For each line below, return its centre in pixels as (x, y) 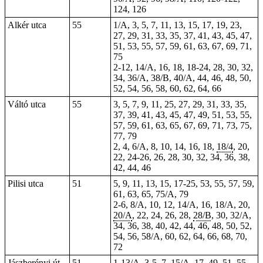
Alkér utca (27, 25)
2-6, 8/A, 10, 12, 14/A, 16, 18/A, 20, (182, 205)
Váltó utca (27, 104)
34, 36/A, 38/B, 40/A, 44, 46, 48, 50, (182, 78)
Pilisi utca (26, 183)
